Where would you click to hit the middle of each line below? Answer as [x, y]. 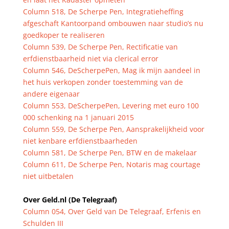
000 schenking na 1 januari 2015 [78, 117]
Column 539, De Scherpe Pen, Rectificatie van [100, 47]
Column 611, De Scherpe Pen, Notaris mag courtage [111, 164]
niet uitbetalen [48, 176]
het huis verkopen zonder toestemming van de [103, 82]
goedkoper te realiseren [64, 35]
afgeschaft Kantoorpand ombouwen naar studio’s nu [113, 23]
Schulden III [43, 223]
